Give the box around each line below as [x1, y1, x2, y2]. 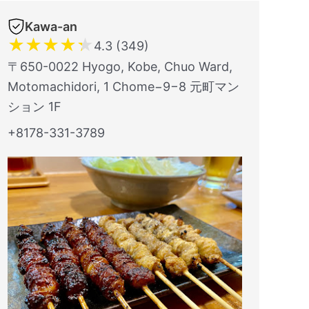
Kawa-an [25, 19, 77, 34]
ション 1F [8, 99, 61, 114]
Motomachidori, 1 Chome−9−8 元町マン [8, 79, 239, 94]
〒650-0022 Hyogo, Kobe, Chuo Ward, [8, 59, 232, 74]
